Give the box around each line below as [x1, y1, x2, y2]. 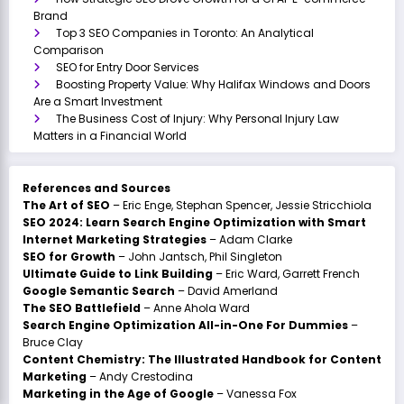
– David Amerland [175, 282, 278, 298]
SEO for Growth [23, 248, 115, 264]
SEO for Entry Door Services [56, 59, 199, 75]
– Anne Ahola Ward [141, 299, 250, 316]
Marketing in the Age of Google [23, 385, 214, 401]
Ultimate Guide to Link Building [23, 265, 213, 281]
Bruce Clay [23, 334, 83, 350]
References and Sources [23, 179, 170, 196]
